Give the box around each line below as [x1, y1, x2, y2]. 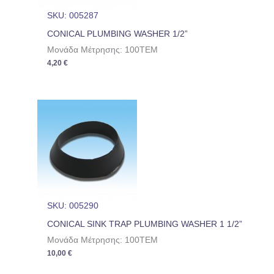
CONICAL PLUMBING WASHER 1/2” [47, 29, 188, 39]
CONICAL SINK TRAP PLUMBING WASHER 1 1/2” [47, 220, 243, 229]
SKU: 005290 [47, 201, 99, 211]
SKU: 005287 [47, 10, 99, 20]
